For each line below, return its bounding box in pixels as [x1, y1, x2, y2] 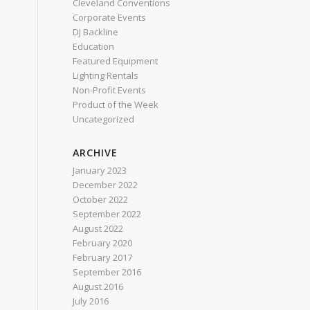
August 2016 [73, 280, 124, 293]
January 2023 [73, 164, 127, 176]
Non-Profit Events [73, 84, 147, 96]
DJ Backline [73, 26, 119, 38]
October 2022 [73, 193, 129, 206]
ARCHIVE [73, 146, 118, 159]
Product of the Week [73, 98, 159, 111]
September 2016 [73, 266, 142, 278]
